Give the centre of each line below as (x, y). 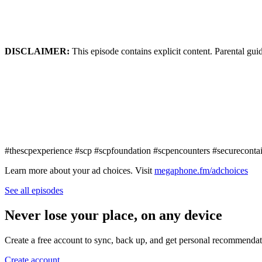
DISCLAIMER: (38, 51)
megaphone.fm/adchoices (201, 170)
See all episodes (34, 190)
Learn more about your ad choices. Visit (80, 170)
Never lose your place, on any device (113, 215)
